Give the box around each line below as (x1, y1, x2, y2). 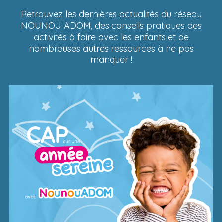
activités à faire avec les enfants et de (33, 31, 189, 43)
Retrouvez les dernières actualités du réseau (20, 8, 202, 20)
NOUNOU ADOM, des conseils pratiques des (20, 20, 202, 32)
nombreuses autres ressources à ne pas (28, 43, 194, 55)
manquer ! (90, 54, 132, 66)
